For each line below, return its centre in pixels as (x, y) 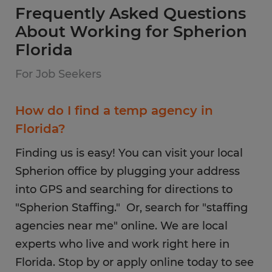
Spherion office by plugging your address (127, 171)
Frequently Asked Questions (131, 13)
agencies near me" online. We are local (121, 226)
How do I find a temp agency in (114, 110)
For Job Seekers (58, 74)
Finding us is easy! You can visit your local (129, 153)
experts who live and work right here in (122, 244)
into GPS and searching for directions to (124, 189)
